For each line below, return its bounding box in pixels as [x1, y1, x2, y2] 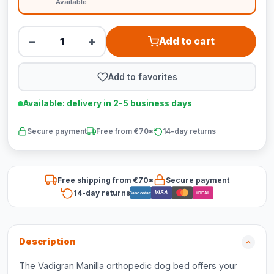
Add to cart [158, 35, 215, 47]
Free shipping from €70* [57, 175, 154, 185]
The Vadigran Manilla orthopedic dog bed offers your [19, 261, 237, 271]
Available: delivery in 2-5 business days [23, 98, 192, 108]
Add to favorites [108, 71, 177, 82]
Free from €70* [96, 127, 154, 136]
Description [19, 236, 76, 247]
